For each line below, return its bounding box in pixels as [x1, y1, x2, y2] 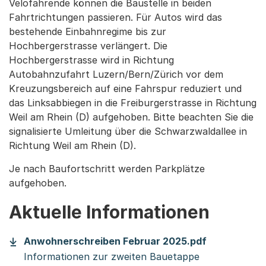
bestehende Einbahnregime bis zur [9, 25, 166, 37]
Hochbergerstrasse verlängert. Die [9, 39, 167, 52]
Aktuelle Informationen [9, 201, 210, 223]
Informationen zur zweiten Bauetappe [24, 250, 199, 262]
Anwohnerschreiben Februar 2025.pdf [24, 235, 207, 247]
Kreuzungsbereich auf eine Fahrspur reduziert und [9, 82, 242, 94]
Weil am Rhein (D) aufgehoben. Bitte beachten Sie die [9, 110, 254, 123]
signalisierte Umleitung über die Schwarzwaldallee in [9, 125, 247, 137]
